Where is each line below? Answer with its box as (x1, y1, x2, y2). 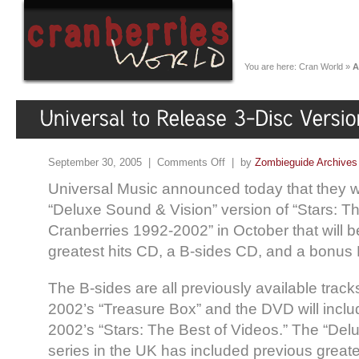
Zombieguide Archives (255, 155, 357, 168)
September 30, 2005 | (48, 155, 157, 168)
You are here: (244, 62, 299, 71)
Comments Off (157, 155, 225, 168)
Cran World (299, 62, 343, 71)
